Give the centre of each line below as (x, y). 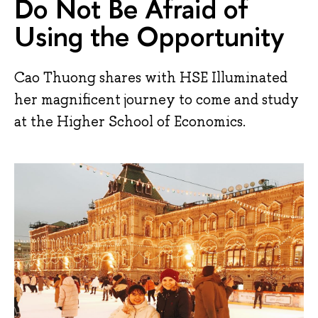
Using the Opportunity (149, 36)
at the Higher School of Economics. (130, 121)
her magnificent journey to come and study (157, 99)
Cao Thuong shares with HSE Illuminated (151, 77)
